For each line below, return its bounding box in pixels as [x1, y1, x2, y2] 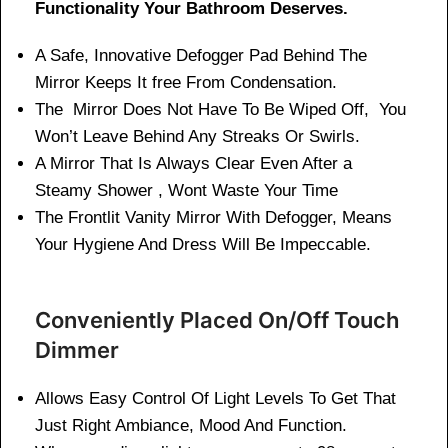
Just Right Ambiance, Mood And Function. [35, 415, 347, 435]
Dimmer [35, 336, 119, 363]
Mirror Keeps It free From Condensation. [35, 72, 337, 92]
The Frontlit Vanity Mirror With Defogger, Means [35, 207, 392, 227]
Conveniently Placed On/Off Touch [35, 306, 399, 333]
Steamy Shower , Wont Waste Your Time [35, 180, 338, 200]
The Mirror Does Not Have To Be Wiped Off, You [35, 99, 406, 119]
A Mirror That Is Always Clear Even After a [35, 153, 352, 173]
